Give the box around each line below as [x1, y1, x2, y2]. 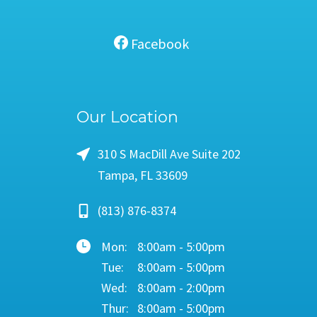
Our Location [76, 108, 178, 127]
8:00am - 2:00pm [137, 279, 225, 296]
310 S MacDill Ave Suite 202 [98, 146, 241, 163]
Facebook [128, 35, 189, 53]
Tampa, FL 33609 [98, 167, 188, 184]
